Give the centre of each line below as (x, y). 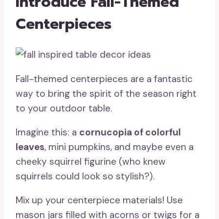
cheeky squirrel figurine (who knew (91, 162)
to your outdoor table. (64, 109)
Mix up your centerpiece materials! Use (99, 200)
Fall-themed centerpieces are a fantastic (104, 79)
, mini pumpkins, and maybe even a (119, 147)
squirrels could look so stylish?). (85, 176)
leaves (30, 147)
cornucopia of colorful (130, 132)
